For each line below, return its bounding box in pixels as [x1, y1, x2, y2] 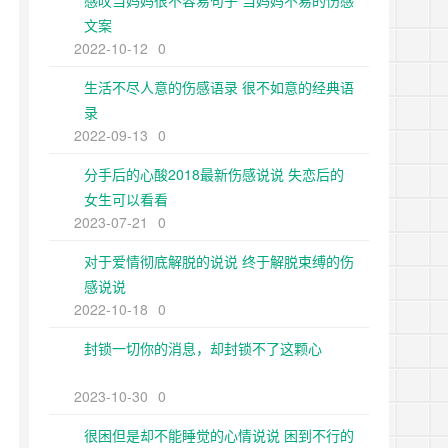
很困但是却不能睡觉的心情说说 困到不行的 [84, 425, 354, 445]
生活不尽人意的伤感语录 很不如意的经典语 [84, 77, 354, 97]
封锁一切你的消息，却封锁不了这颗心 [84, 338, 322, 358]
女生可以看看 [84, 189, 168, 209]
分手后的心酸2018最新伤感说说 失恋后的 [84, 164, 344, 184]
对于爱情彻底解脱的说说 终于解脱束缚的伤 [84, 251, 354, 271]
